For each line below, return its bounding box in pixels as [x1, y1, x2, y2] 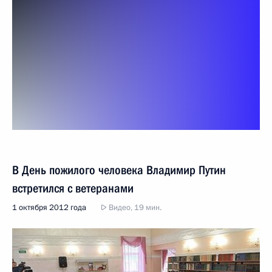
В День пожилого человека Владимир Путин [12, 162, 226, 177]
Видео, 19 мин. [107, 202, 161, 213]
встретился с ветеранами [12, 180, 134, 195]
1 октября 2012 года [12, 202, 86, 213]
